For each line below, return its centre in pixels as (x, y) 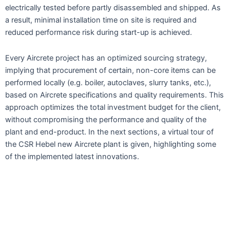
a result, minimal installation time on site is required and (101, 20)
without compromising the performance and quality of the (106, 119)
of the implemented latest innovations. (72, 156)
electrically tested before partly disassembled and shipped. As (113, 8)
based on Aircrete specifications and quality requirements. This (114, 95)
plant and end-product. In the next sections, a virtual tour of (109, 132)
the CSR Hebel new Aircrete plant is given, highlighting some (111, 144)
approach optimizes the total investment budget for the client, (113, 107)
